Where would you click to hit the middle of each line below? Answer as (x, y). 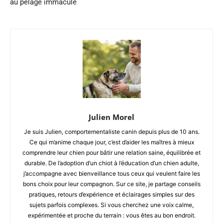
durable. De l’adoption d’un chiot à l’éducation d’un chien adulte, (111, 163)
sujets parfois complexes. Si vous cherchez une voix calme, (111, 205)
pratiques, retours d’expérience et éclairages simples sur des (111, 194)
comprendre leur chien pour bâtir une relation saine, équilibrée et (111, 152)
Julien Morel (111, 117)
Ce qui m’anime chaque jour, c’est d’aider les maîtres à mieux (111, 142)
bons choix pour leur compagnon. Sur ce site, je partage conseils (111, 184)
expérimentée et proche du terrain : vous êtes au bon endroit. (111, 215)
